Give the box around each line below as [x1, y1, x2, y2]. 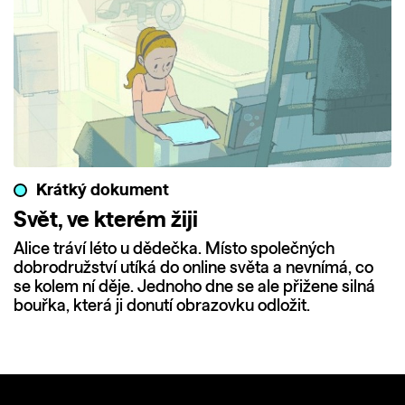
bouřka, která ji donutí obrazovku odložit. [14, 298, 310, 315]
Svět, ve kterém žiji [14, 210, 198, 231]
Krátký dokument [36, 183, 169, 199]
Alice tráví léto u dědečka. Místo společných [14, 241, 334, 258]
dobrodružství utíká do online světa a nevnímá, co [14, 260, 373, 277]
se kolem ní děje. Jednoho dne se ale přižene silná [14, 279, 375, 296]
